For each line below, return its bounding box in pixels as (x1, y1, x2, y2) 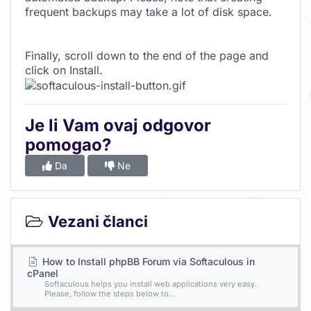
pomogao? (25, 134, 111, 155)
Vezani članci (44, 212, 148, 230)
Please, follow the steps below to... (44, 288, 175, 299)
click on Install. (25, 62, 103, 77)
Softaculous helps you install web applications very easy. (44, 278, 257, 289)
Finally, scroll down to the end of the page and (25, 48, 269, 62)
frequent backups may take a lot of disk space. (25, 4, 272, 19)
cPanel (27, 267, 58, 279)
